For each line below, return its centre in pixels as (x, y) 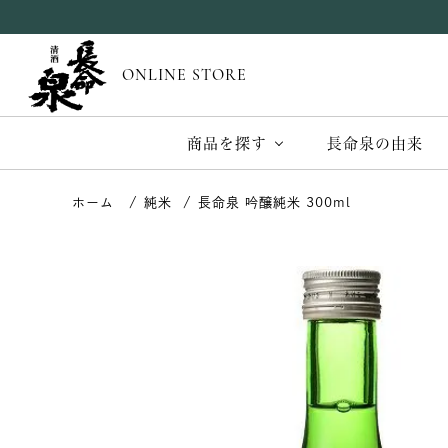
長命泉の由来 (374, 143)
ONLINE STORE (184, 76)
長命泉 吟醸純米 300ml (274, 202)
